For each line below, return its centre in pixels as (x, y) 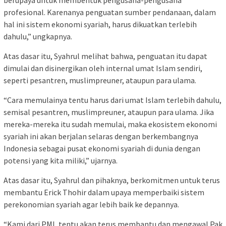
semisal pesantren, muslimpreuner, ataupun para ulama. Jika (109, 112)
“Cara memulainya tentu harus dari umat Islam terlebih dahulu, (112, 100)
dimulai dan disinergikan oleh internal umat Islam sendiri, (103, 68)
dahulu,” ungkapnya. (38, 37)
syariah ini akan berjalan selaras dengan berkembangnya (101, 136)
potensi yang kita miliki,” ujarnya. (61, 161)
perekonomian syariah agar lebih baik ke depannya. (91, 205)
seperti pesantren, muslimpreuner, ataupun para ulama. (100, 80)
